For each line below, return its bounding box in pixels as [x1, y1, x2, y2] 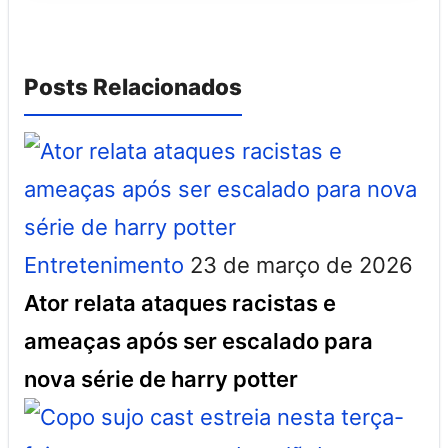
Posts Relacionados [24, 73, 242, 100]
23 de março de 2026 [190, 252, 413, 278]
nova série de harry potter [24, 366, 298, 392]
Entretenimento [24, 252, 184, 278]
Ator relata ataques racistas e [24, 290, 336, 316]
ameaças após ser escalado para [24, 328, 373, 354]
